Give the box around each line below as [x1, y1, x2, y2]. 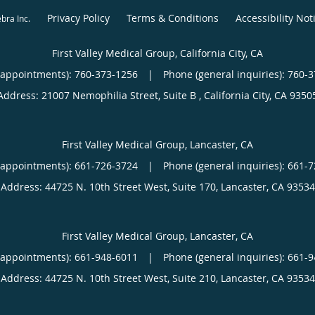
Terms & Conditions [127, 11, 219, 25]
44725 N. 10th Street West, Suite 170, [44, 179, 221, 193]
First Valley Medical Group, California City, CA [52, 46, 263, 60]
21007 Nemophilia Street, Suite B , [41, 88, 204, 102]
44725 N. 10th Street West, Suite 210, [44, 271, 221, 285]
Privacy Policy [47, 11, 110, 25]
